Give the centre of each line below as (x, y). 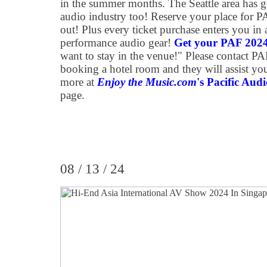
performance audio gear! (117, 43)
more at (79, 82)
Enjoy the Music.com (147, 82)
